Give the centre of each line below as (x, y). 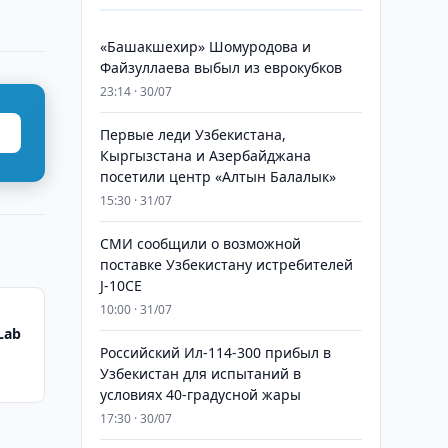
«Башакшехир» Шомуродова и (205, 46)
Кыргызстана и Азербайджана (205, 155)
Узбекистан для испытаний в (200, 373)
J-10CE (120, 285)
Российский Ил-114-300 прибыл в (215, 352)
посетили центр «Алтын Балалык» (217, 176)
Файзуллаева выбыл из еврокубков (220, 67)
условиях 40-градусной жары (200, 394)
